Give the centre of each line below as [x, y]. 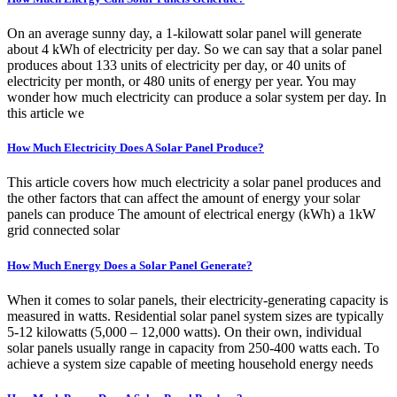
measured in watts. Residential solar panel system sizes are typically [195, 315]
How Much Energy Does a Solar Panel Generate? [130, 265]
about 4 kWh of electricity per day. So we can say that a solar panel [195, 49]
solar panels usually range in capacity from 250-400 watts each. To [193, 347]
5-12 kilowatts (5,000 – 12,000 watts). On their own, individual [184, 331]
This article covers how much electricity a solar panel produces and [194, 183]
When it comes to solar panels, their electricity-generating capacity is [198, 300]
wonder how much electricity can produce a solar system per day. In [197, 97]
